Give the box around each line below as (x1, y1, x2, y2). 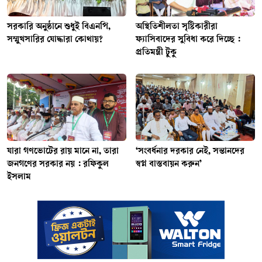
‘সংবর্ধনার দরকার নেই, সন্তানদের (136, 146, 244, 157)
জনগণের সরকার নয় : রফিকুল (7, 159, 109, 170)
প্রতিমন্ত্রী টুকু (136, 47, 177, 58)
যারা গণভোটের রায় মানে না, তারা (7, 146, 119, 157)
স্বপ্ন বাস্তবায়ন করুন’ (136, 159, 202, 170)
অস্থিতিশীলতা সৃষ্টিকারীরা (136, 22, 218, 32)
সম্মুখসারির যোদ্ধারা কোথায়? (7, 35, 103, 45)
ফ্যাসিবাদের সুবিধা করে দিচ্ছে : (136, 35, 240, 45)
